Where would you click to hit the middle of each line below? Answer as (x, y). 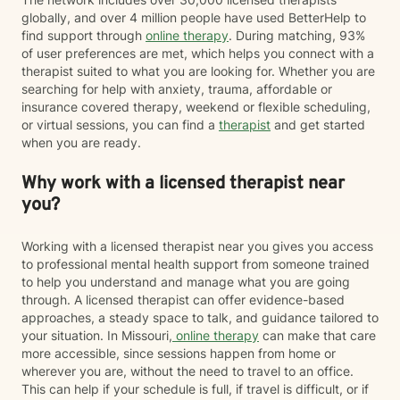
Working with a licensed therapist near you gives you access (197, 246)
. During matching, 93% (297, 35)
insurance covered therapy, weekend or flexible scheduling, (196, 107)
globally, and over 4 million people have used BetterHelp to (194, 17)
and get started (318, 125)
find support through (83, 35)
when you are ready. (81, 142)
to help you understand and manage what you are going (186, 282)
